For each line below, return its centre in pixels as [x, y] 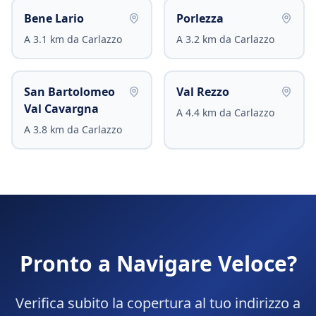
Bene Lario [54, 18]
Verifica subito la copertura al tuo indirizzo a [158, 303]
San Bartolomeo [69, 92]
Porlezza [200, 18]
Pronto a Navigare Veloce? [158, 263]
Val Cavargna [61, 109]
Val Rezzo [203, 92]
